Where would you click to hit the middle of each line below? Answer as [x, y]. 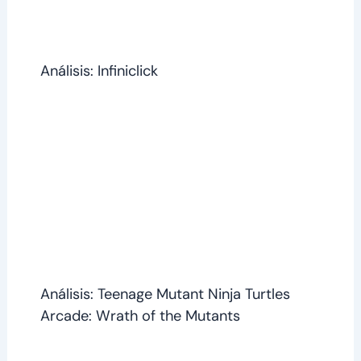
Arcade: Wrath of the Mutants [140, 315]
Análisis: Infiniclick [99, 71]
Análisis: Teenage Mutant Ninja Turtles [165, 294]
